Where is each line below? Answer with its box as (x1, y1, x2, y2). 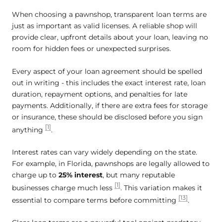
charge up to (12, 170, 58, 179)
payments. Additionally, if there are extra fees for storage (12, 101, 208, 110)
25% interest (58, 170, 103, 179)
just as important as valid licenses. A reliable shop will (12, 21, 197, 31)
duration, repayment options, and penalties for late (12, 89, 187, 99)
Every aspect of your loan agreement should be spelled (12, 66, 202, 76)
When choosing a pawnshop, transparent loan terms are (12, 10, 207, 19)
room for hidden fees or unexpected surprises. (12, 44, 171, 54)
